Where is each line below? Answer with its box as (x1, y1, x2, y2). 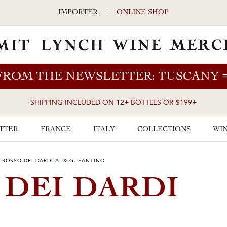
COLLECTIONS (137, 126, 191, 133)
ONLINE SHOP (117, 9, 169, 16)
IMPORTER (58, 9, 98, 16)
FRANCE (41, 126, 71, 133)
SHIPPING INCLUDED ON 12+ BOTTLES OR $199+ (30, 100, 197, 106)
